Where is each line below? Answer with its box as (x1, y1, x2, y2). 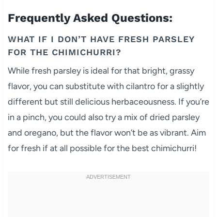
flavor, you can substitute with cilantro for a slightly (7, 80, 204, 92)
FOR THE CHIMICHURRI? (7, 46, 122, 57)
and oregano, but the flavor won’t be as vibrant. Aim (7, 127, 206, 138)
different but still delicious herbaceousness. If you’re (7, 96, 209, 107)
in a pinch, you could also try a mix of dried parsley (7, 111, 200, 123)
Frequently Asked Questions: (7, 11, 172, 25)
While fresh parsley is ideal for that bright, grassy (7, 65, 194, 76)
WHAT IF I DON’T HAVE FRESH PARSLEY (7, 33, 194, 44)
